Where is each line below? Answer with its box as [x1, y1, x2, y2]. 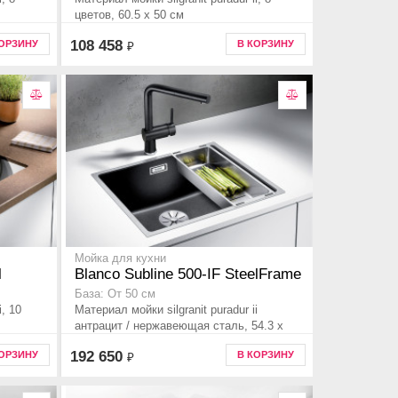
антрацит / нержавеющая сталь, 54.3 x [75, 319, 283, 333]
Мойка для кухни [75, 252, 166, 266]
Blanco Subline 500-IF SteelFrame [75, 266, 301, 283]
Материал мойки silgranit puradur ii [75, 303, 258, 317]
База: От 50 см [75, 288, 155, 301]
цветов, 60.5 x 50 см [75, 8, 184, 22]
